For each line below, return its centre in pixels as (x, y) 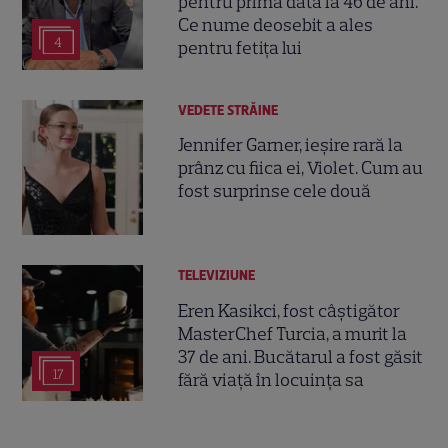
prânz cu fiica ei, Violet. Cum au (301, 167)
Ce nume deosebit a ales (276, 25)
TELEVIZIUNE (217, 276)
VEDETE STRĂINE (228, 110)
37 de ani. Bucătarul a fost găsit (301, 356)
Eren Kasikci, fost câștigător (289, 310)
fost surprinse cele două (275, 190)
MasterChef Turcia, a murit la (293, 333)
